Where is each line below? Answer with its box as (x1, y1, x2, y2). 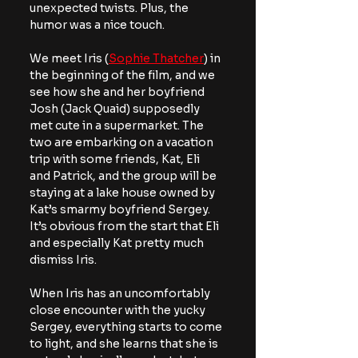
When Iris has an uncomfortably (30, 285, 213, 300)
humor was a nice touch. (30, 17, 165, 32)
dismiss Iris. (30, 252, 97, 267)
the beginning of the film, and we (30, 67, 217, 82)
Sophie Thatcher (109, 50, 204, 66)
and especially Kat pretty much (30, 235, 206, 250)
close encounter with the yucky (30, 302, 208, 317)
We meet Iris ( (30, 50, 109, 66)
